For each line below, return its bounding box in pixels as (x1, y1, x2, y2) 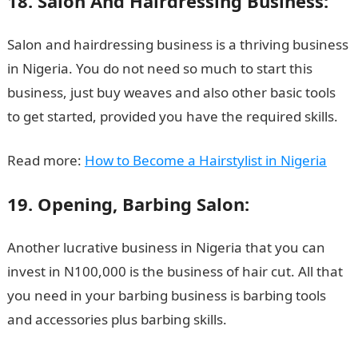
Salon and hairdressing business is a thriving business (6, 35, 348, 54)
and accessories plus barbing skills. (6, 310, 227, 328)
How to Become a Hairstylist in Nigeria (84, 151, 327, 169)
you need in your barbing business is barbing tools (6, 286, 326, 304)
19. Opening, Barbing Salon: (6, 192, 249, 216)
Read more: (6, 151, 85, 169)
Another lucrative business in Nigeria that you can (6, 238, 325, 257)
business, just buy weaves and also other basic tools (6, 83, 336, 101)
